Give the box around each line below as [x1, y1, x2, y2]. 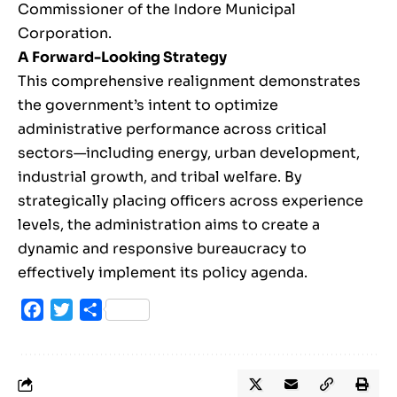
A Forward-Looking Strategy [18, 47, 227, 66]
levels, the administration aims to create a [18, 214, 320, 234]
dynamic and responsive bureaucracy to [18, 238, 307, 258]
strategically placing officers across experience [18, 191, 363, 210]
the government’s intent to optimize [18, 95, 278, 114]
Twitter [73, 300, 125, 319]
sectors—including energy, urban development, [18, 143, 360, 162]
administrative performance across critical [18, 119, 327, 138]
